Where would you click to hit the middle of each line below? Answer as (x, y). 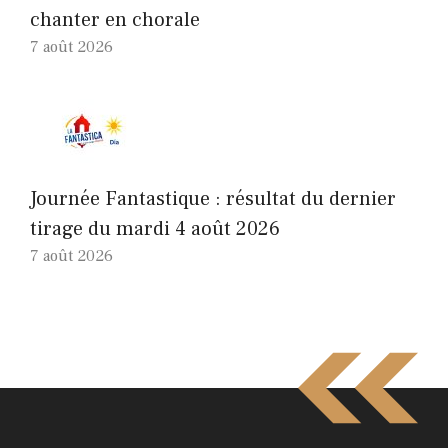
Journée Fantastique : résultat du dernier (213, 199)
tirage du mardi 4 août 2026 (155, 229)
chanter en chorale (115, 20)
